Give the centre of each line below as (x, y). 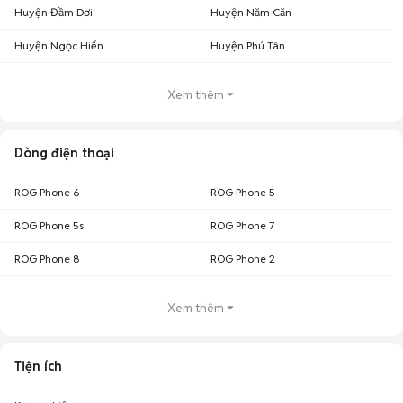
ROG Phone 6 (47, 192)
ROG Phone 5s (49, 225)
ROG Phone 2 (243, 259)
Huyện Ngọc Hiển (59, 45)
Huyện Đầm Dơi (54, 12)
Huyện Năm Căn (251, 12)
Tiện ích (38, 366)
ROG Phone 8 (47, 259)
